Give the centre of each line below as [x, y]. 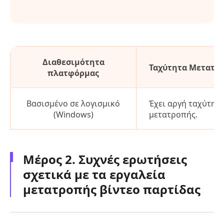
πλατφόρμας [73, 73]
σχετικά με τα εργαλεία [94, 174]
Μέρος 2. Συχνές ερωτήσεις [105, 159]
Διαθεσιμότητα [73, 62]
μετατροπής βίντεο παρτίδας [112, 189]
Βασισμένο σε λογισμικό [73, 104]
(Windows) [73, 115]
